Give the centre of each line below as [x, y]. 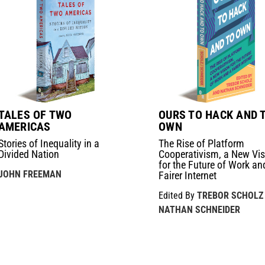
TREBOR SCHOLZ [230, 195]
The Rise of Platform [202, 143]
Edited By [178, 195]
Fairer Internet [188, 175]
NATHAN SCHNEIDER [200, 209]
